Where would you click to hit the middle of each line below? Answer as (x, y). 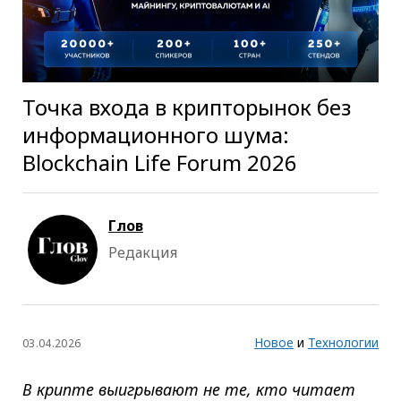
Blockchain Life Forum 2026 (159, 162)
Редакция (142, 252)
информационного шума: (155, 134)
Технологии (344, 342)
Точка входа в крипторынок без (186, 107)
